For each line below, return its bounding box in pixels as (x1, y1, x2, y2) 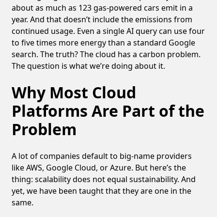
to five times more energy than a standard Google (12, 37, 195, 48)
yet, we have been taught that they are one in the (12, 185, 191, 196)
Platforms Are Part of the (12, 100, 204, 121)
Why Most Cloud (12, 81, 136, 103)
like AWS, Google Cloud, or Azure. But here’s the (12, 162, 186, 173)
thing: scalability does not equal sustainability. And (12, 173, 196, 185)
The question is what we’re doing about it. (12, 60, 165, 71)
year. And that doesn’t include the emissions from (12, 14, 192, 25)
